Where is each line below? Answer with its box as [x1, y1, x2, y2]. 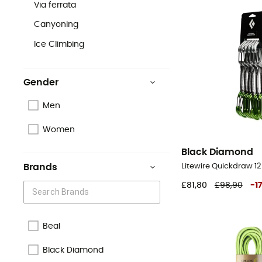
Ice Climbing [34, 40, 85, 49]
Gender [23, 77, 58, 87]
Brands [23, 163, 57, 173]
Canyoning [34, 20, 79, 29]
